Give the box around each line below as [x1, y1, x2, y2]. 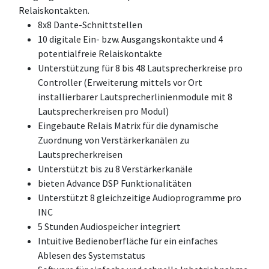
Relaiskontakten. [19, 4, 89, 16]
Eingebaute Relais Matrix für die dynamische [38, 119, 219, 131]
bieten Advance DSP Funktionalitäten [38, 177, 192, 189]
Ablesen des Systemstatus [38, 249, 145, 261]
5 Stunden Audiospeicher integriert [38, 220, 181, 232]
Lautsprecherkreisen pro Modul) [38, 104, 169, 117]
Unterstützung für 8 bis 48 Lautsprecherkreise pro [38, 61, 243, 74]
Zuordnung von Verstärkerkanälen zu [38, 133, 189, 146]
